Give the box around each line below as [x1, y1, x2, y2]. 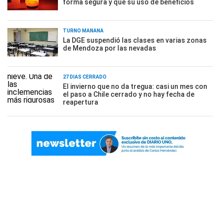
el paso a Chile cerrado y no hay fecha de [63, 90, 194, 98]
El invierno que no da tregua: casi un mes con [63, 82, 207, 90]
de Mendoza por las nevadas [63, 44, 156, 52]
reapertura [63, 98, 98, 106]
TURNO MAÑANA [63, 28, 104, 33]
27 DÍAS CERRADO [63, 74, 107, 80]
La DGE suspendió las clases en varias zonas [63, 36, 207, 44]
